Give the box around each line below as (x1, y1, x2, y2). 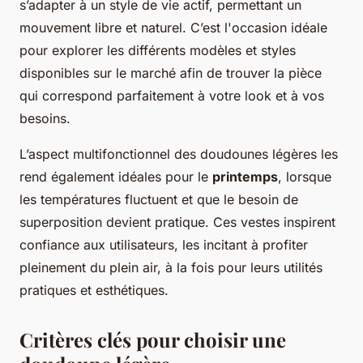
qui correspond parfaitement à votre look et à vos (19, 87, 324, 104)
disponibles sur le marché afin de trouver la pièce (19, 64, 322, 81)
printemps (212, 168, 278, 185)
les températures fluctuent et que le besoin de (19, 190, 298, 207)
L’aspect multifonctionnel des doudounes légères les (19, 145, 338, 162)
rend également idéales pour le (19, 168, 212, 185)
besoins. (19, 109, 70, 126)
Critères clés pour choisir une (19, 326, 286, 352)
